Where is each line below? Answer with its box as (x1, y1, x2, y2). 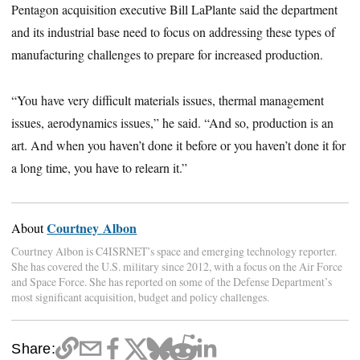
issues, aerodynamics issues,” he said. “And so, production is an (11, 114, 334, 132)
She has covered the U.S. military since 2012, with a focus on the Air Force (11, 259, 343, 275)
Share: (11, 339, 55, 357)
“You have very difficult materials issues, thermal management (11, 92, 325, 109)
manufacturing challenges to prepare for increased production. (11, 46, 324, 63)
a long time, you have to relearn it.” (11, 159, 188, 177)
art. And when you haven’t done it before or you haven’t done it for (11, 137, 346, 154)
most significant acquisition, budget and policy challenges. (11, 289, 270, 305)
